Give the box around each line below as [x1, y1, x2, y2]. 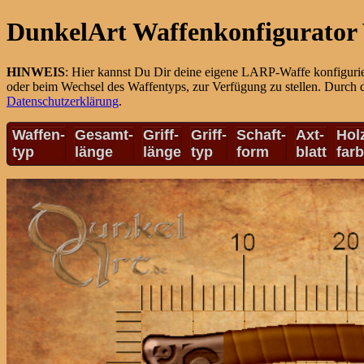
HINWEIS [6, 64, 65, 79]
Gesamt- [75, 126, 133, 143]
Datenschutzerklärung [6, 93, 119, 108]
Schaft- [236, 126, 286, 143]
